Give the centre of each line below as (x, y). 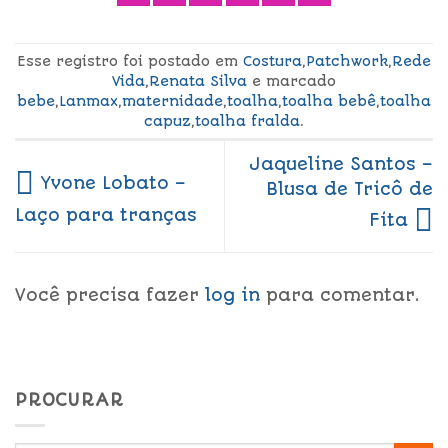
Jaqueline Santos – (341, 164)
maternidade (172, 100)
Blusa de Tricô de (349, 189)
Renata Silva (198, 80)
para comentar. (340, 294)
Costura (272, 60)
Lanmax (88, 100)
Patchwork (347, 60)
